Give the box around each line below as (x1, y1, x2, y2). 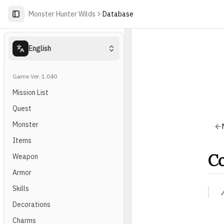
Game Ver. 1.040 (12, 72, 57, 80)
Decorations (12, 200, 50, 209)
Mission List (12, 88, 48, 97)
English (28, 44, 51, 53)
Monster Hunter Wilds (28, 9, 95, 18)
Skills (12, 184, 29, 193)
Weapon (12, 152, 38, 161)
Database (102, 9, 133, 18)
